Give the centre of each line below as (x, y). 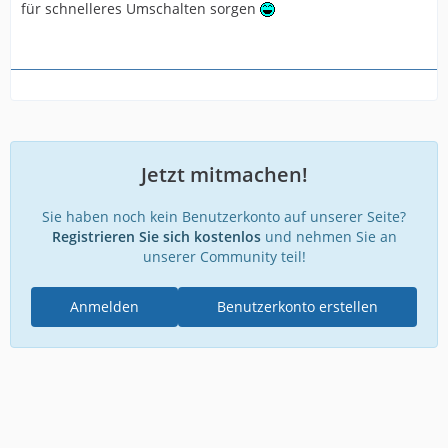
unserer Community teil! (224, 256)
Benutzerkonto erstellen (297, 306)
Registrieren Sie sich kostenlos (156, 236)
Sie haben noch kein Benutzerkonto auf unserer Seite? (224, 216)
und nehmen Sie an (328, 236)
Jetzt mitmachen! (224, 174)
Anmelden (104, 306)
